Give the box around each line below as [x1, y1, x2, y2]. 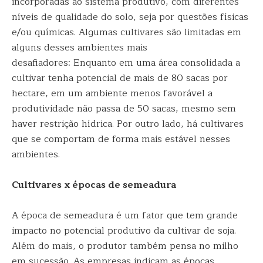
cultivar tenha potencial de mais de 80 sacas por [12, 70, 228, 86]
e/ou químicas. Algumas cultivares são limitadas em [12, 25, 241, 40]
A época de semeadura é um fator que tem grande [12, 208, 238, 223]
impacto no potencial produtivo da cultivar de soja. [12, 223, 236, 238]
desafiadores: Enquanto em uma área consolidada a [12, 55, 240, 70]
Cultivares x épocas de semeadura [12, 177, 176, 193]
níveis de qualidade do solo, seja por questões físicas [12, 9, 248, 25]
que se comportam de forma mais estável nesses [12, 131, 230, 147]
